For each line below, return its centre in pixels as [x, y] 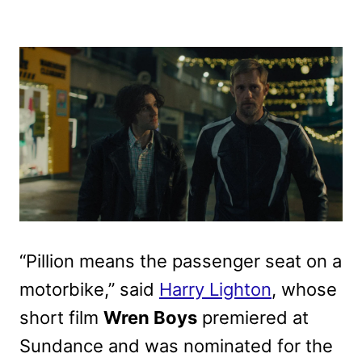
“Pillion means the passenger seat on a [181, 261]
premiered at [253, 317]
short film [61, 317]
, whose [304, 289]
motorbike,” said [89, 289]
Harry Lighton [215, 289]
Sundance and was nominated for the [176, 345]
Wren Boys [150, 317]
